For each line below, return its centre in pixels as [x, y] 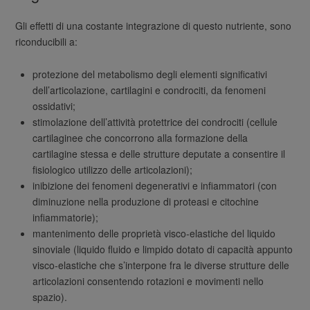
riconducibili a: [47, 41]
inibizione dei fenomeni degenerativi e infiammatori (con [155, 185]
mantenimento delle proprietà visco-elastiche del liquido [154, 233]
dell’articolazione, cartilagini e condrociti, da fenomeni [149, 90]
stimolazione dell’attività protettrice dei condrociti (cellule [155, 121]
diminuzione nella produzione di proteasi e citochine [146, 201]
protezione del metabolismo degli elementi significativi [150, 74]
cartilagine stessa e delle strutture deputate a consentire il [159, 153]
